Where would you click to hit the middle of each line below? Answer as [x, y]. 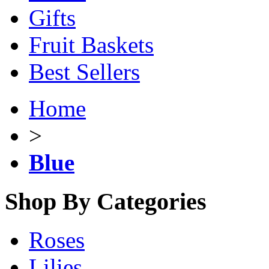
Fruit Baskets [91, 45]
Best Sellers [84, 72]
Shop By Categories [106, 201]
